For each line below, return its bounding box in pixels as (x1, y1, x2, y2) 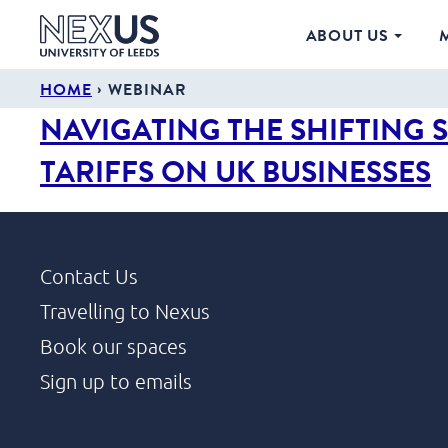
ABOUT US (305, 24, 390, 46)
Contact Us (40, 264, 138, 288)
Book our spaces (40, 334, 187, 358)
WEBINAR (108, 78, 187, 100)
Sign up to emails (40, 369, 192, 393)
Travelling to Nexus (40, 299, 210, 323)
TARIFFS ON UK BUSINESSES (40, 150, 431, 192)
